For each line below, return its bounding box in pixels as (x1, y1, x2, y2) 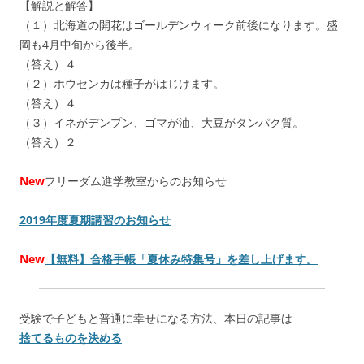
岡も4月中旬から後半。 (19, 36, 140, 52)
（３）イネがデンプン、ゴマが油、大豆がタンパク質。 (19, 114, 304, 130)
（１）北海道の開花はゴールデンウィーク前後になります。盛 (19, 16, 338, 32)
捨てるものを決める (19, 329, 122, 345)
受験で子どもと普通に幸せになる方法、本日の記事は (19, 310, 292, 326)
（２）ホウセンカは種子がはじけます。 (19, 75, 224, 91)
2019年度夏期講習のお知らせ (19, 211, 171, 227)
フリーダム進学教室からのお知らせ (45, 172, 227, 188)
